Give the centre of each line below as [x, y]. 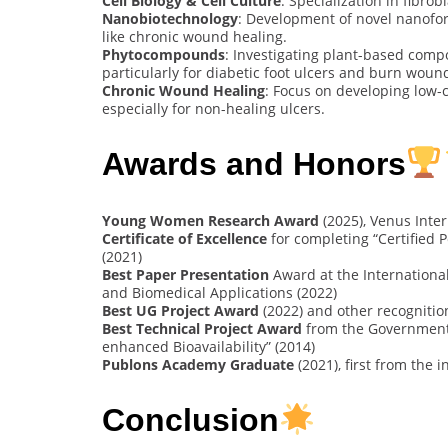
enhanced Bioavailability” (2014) [208, 346]
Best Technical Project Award [202, 328]
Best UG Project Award [180, 310]
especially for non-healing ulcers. [213, 108]
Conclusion [190, 420]
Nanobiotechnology [170, 18]
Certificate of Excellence [184, 238]
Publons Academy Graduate [198, 364]
